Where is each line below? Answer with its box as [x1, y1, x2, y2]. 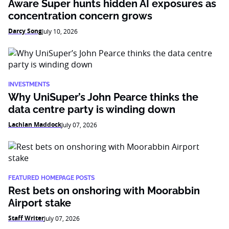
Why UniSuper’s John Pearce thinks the [8, 91, 198, 103]
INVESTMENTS [8, 81, 50, 88]
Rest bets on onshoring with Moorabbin [8, 185, 200, 197]
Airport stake [8, 197, 71, 209]
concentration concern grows [8, 10, 152, 22]
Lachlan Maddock [8, 120, 61, 129]
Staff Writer [8, 214, 44, 222]
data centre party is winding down [8, 103, 178, 116]
